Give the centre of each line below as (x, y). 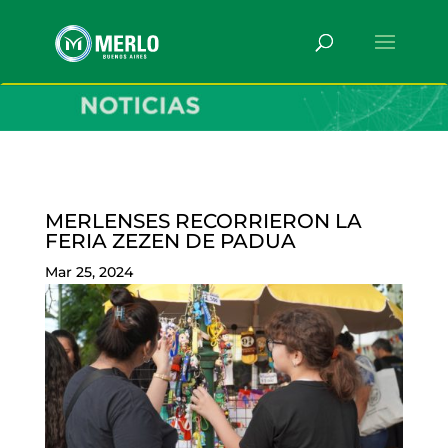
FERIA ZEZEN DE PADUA (170, 241)
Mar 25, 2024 (88, 272)
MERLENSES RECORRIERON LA (203, 221)
